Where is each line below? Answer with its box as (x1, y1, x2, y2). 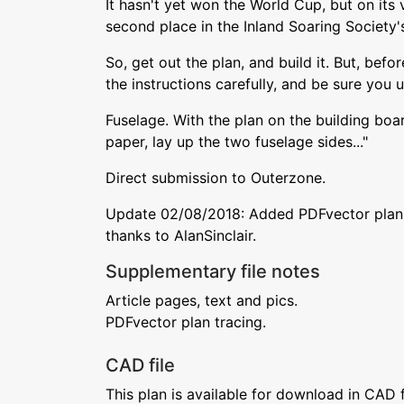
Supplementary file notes (106, 261, 320, 282)
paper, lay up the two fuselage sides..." (106, 133, 368, 151)
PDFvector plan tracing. (106, 313, 266, 331)
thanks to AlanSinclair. (106, 226, 256, 244)
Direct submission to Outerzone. (106, 169, 326, 187)
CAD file (106, 354, 175, 376)
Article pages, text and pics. (106, 291, 298, 309)
